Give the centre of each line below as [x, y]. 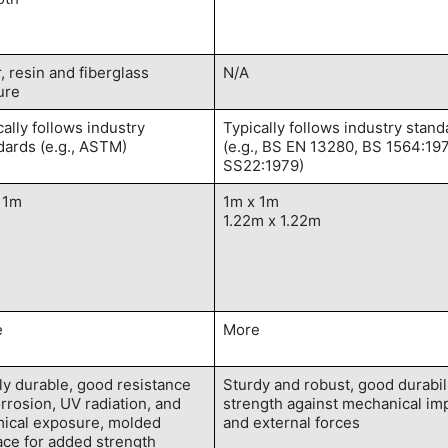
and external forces [291, 423]
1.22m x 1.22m [272, 221]
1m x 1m [251, 202]
